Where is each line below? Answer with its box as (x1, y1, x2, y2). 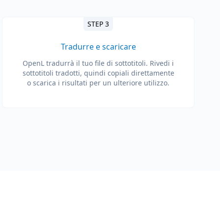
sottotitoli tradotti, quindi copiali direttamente (22, 68, 174, 78)
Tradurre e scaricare (60, 41, 136, 52)
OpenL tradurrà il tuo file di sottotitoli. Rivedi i (23, 58, 174, 68)
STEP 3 (87, 19, 109, 28)
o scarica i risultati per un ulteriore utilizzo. (27, 78, 169, 87)
